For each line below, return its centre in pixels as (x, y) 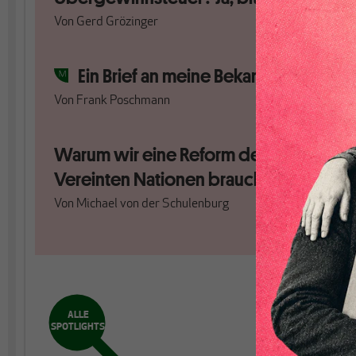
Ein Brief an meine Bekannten (187, 76)
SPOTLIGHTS (78, 327)
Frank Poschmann (123, 101)
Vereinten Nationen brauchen (170, 179)
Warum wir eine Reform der (160, 155)
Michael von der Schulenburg (153, 204)
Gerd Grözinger (117, 22)
